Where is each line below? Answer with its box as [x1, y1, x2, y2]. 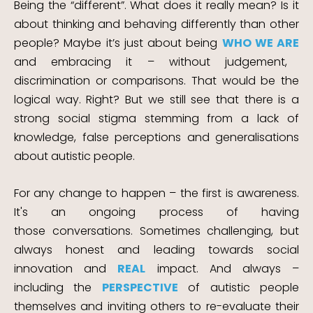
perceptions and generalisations [115, 129, 299, 145]
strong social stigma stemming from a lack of [14, 110, 299, 126]
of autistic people [177, 279, 300, 296]
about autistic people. [14, 147, 135, 164]
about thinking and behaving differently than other [14, 15, 299, 32]
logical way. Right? [14, 91, 126, 108]
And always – [209, 260, 300, 277]
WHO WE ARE [221, 34, 299, 51]
